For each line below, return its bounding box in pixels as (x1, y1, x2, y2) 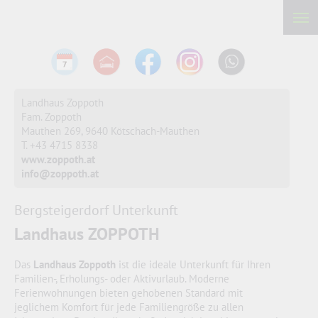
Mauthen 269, (21, 124, 82, 138)
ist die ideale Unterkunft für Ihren (116, 257, 270, 271)
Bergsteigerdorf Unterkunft (14, 200, 178, 219)
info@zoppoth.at (21, 166, 99, 180)
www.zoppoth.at (21, 152, 95, 166)
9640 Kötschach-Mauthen (85, 124, 199, 138)
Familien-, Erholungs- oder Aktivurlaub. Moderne (14, 271, 229, 285)
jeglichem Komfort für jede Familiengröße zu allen (14, 300, 243, 314)
